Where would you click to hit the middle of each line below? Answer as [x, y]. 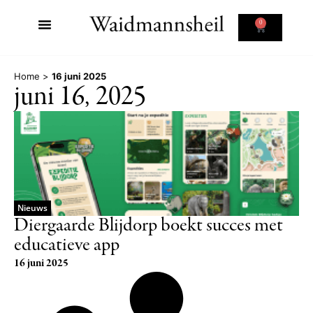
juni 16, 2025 [80, 97]
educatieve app [67, 245]
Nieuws [32, 208]
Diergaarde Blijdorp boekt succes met [148, 226]
